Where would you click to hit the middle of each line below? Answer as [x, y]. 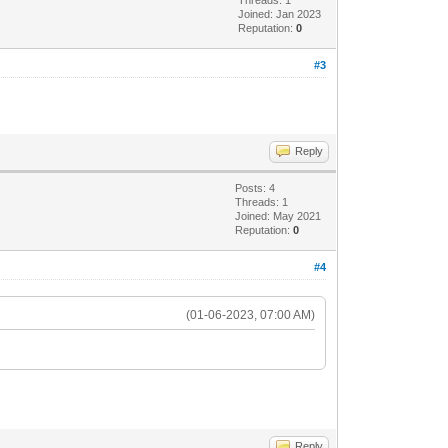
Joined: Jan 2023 [280, 13]
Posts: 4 [255, 187]
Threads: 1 [262, 201]
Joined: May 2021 [278, 215]
